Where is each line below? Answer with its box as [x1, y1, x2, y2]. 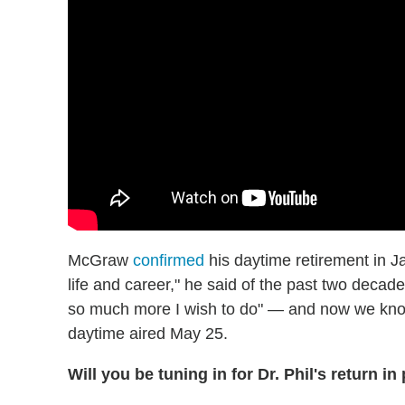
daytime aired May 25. [68, 325, 228, 344]
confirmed [133, 251, 204, 270]
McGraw [68, 251, 133, 270]
